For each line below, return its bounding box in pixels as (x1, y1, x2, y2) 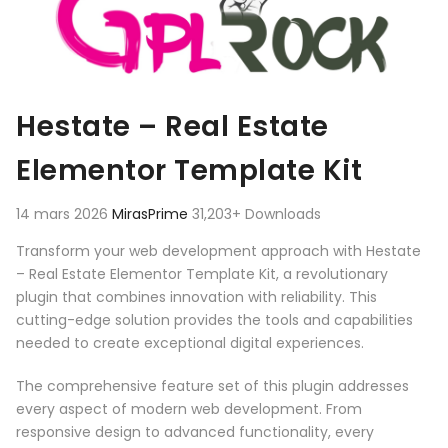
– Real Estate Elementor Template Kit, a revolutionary (16, 264, 388, 285)
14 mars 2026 (16, 204, 112, 225)
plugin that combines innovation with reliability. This (16, 287, 377, 308)
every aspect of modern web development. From (16, 399, 362, 420)
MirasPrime (112, 204, 192, 225)
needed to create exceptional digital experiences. (16, 333, 364, 354)
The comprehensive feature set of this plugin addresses (16, 376, 409, 397)
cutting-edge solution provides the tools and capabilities (16, 310, 413, 331)
